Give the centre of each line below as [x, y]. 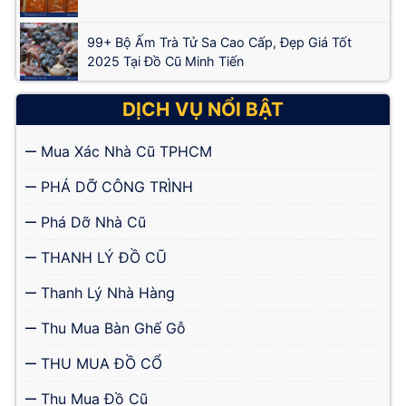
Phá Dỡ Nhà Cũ [91, 222]
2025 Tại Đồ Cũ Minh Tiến [165, 61]
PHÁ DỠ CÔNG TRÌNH [115, 187]
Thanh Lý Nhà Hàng [106, 293]
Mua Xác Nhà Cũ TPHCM [124, 151]
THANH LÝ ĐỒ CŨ [101, 257]
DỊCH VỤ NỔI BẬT [203, 109]
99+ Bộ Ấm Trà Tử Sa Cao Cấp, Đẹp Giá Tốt [219, 42]
